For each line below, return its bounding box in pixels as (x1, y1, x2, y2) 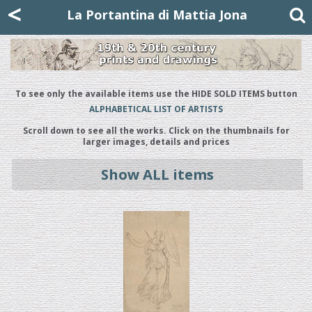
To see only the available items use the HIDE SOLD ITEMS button (15, 87, 297, 100)
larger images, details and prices (82, 135, 230, 148)
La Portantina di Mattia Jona (67, 6, 247, 23)
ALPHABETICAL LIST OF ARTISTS (89, 102, 223, 115)
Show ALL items (101, 164, 214, 185)
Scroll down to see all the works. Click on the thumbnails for (22, 124, 290, 136)
